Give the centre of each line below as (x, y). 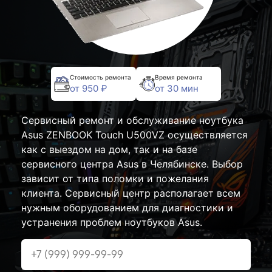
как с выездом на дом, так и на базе (109, 149)
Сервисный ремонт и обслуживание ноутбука (132, 120)
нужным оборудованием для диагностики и (127, 208)
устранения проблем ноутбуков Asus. (112, 222)
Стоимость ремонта (100, 77)
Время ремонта (179, 77)
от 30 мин (177, 88)
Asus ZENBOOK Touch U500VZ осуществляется (134, 135)
